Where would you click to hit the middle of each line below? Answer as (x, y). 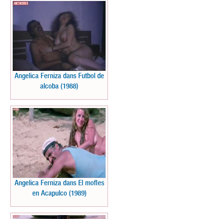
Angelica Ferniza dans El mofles (59, 183)
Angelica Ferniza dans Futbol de (59, 76)
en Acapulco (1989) (59, 193)
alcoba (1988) (59, 86)
